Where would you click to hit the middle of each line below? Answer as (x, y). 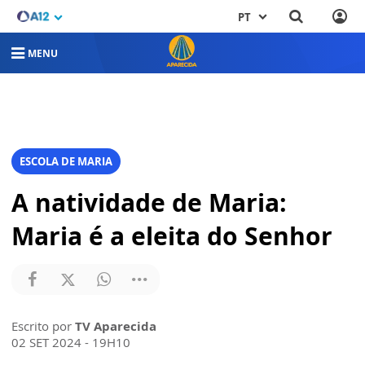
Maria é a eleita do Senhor (172, 235)
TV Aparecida (116, 325)
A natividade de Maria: (149, 202)
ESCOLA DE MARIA (66, 161)
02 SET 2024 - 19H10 (71, 342)
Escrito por (43, 325)
